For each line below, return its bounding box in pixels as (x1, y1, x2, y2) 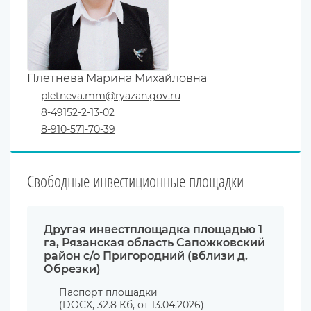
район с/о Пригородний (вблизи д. (44, 249, 248, 263)
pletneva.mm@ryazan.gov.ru (41, 90, 180, 103)
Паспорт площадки (59, 286, 158, 299)
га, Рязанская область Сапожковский (44, 236, 265, 250)
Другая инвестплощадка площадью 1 (44, 223, 262, 237)
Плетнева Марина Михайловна (27, 72, 207, 85)
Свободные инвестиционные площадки (27, 169, 244, 193)
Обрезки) (44, 262, 101, 276)
